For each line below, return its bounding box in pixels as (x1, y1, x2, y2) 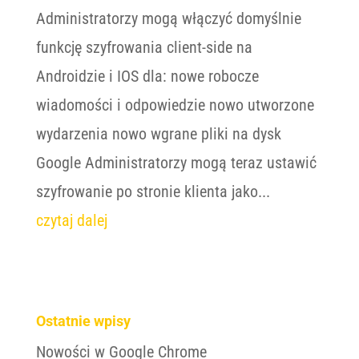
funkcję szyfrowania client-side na (35, 38, 252, 57)
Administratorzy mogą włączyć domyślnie (35, 9, 301, 28)
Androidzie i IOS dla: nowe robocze (35, 67, 259, 86)
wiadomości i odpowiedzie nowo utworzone (35, 95, 314, 115)
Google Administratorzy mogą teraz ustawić (35, 153, 317, 172)
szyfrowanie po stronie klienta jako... (35, 182, 270, 201)
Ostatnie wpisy (35, 313, 131, 329)
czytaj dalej (35, 211, 107, 230)
